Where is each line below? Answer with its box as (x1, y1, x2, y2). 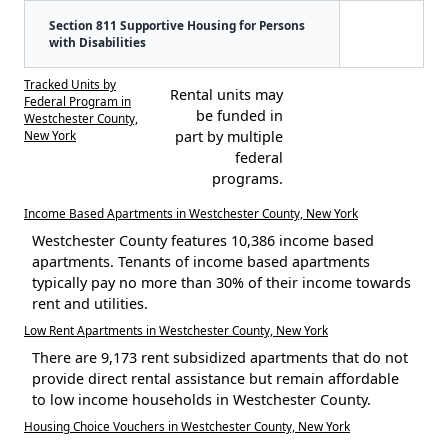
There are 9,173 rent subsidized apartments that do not (32, 347, 408, 367)
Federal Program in (24, 92, 131, 109)
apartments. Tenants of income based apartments (32, 251, 370, 271)
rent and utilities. (32, 293, 148, 313)
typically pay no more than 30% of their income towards (32, 272, 411, 292)
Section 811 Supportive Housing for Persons (49, 16, 305, 33)
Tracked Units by (24, 75, 116, 92)
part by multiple (174, 126, 283, 146)
